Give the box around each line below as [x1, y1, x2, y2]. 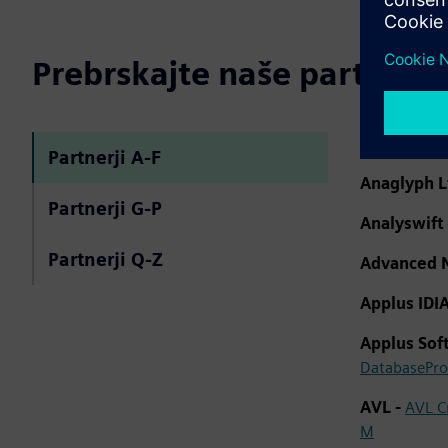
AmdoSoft [360, 134, 441, 153]
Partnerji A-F [48, 147, 161, 168]
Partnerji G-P [48, 198, 162, 219]
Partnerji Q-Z [48, 249, 163, 270]
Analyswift [360, 214, 443, 233]
